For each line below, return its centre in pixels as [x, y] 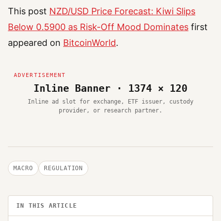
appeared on [36, 42]
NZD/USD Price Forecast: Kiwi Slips [122, 11]
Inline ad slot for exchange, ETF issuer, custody [110, 101]
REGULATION [63, 168]
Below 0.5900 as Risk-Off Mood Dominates [98, 27]
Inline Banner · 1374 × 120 [110, 88]
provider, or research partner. [110, 110]
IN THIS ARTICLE [47, 205]
